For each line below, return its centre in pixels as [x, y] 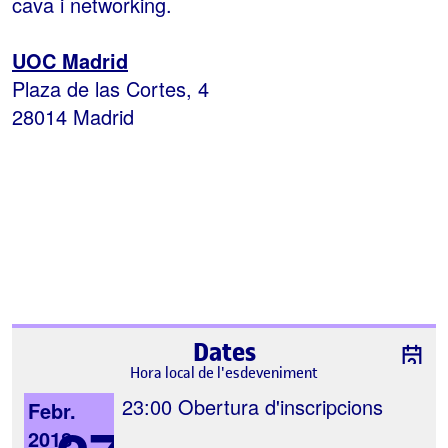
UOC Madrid [70, 60]
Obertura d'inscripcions [277, 406]
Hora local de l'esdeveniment [224, 372]
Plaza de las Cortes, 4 [110, 88]
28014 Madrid [73, 116]
